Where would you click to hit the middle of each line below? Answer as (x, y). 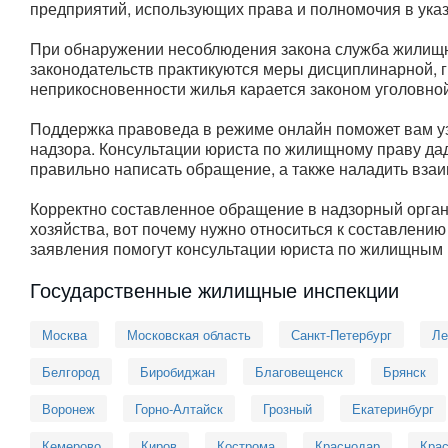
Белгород (71, 371)
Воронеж (68, 408)
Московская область (189, 334)
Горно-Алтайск (179, 408)
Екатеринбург (393, 408)
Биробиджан (177, 371)
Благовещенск (299, 371)
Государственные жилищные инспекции (214, 289)
